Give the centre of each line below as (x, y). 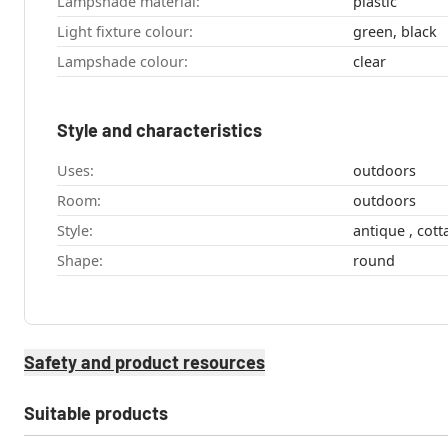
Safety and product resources (144, 362)
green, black (394, 32)
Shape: (80, 261)
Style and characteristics (159, 130)
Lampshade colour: (122, 62)
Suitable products (96, 413)
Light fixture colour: (125, 32)
